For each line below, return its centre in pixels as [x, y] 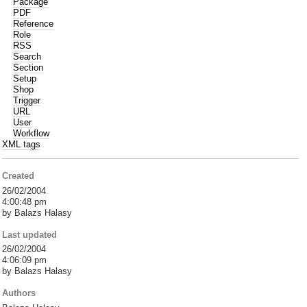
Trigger [27, 100]
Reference [34, 23]
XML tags [22, 144]
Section [28, 67]
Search [27, 56]
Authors [19, 293]
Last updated [30, 234]
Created [19, 176]
